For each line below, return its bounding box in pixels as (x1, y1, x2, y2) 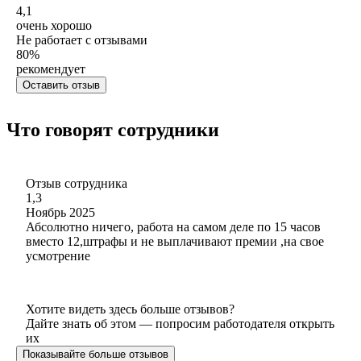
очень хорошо (16, 18, 92, 32)
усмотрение (26, 248, 90, 263)
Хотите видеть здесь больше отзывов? (26, 301, 234, 316)
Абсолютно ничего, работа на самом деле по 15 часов (26, 219, 321, 234)
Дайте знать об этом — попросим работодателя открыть (26, 316, 334, 330)
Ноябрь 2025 (26, 205, 95, 219)
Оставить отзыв (23, 78, 100, 91)
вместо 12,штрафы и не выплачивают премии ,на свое (26, 234, 324, 248)
